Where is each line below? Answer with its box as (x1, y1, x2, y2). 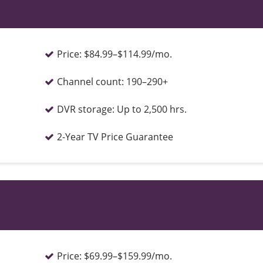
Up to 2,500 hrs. (116, 103, 187, 116)
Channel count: (56, 75, 124, 88)
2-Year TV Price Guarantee (56, 130, 173, 143)
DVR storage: (56, 103, 114, 116)
